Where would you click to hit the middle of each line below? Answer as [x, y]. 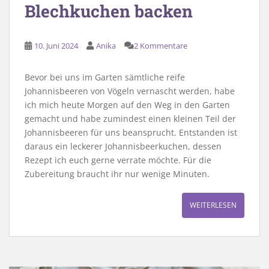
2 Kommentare [161, 45]
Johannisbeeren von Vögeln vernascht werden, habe [130, 91]
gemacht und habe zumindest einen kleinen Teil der [130, 118]
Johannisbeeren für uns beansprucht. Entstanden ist [131, 132]
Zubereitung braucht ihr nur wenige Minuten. [117, 174]
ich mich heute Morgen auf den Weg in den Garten [127, 104]
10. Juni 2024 [56, 45]
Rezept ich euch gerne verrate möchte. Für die [118, 160]
